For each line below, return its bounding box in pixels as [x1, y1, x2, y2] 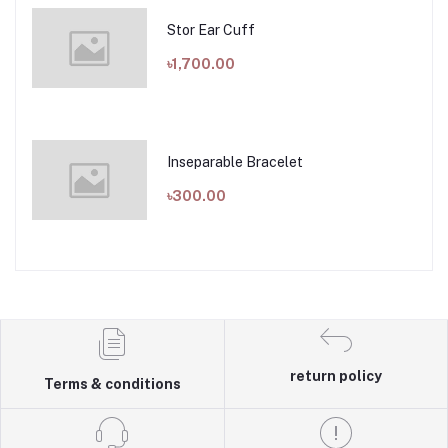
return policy [289, 368, 382, 385]
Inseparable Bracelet [166, 153, 303, 170]
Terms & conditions [43, 376, 181, 393]
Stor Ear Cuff [166, 21, 255, 38]
